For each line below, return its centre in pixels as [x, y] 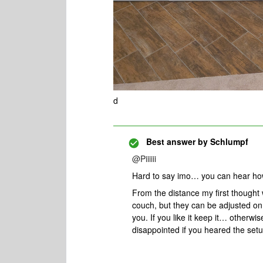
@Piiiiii [144, 159]
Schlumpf [228, 142]
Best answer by [177, 142]
